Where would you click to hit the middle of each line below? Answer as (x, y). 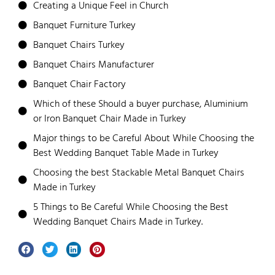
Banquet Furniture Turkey (84, 25)
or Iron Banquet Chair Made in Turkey (110, 119)
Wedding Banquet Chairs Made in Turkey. (118, 222)
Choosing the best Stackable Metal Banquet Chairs (139, 173)
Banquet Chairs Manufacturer (94, 65)
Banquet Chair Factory (79, 84)
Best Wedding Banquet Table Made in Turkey (126, 153)
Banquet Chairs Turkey (79, 45)
